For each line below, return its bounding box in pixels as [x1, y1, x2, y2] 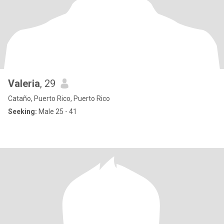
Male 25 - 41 [37, 107, 77, 115]
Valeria [8, 77, 40, 89]
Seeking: [8, 107, 37, 115]
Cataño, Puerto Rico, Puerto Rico [8, 94, 110, 102]
